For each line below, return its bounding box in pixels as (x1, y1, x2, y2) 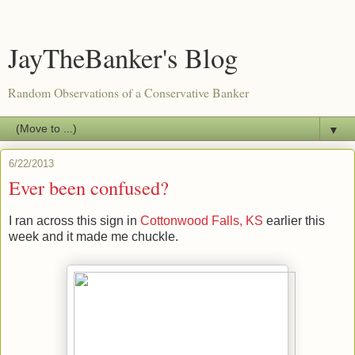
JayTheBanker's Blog (8, 40, 238, 76)
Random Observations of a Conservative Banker (8, 84, 249, 101)
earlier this (266, 213, 325, 227)
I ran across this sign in (9, 213, 140, 227)
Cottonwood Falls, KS (140, 213, 266, 227)
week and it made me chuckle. (9, 229, 178, 243)
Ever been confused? (9, 174, 169, 200)
